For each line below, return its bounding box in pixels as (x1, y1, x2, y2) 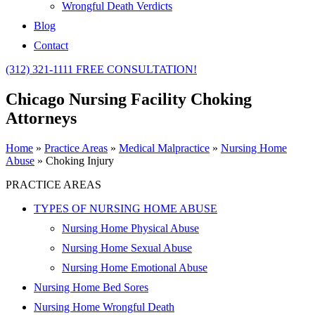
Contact (34, 39, 68, 51)
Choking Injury (46, 154, 114, 167)
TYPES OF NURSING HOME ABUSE (34, 202, 217, 214)
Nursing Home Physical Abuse (62, 221, 199, 234)
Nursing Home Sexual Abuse (62, 241, 192, 254)
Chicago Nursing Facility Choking (6, 89, 252, 108)
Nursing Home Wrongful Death (34, 300, 174, 313)
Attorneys (6, 108, 77, 127)
